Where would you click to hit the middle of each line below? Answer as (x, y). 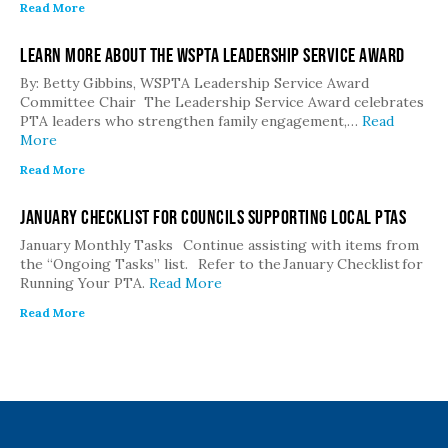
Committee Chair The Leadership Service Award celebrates (222, 102)
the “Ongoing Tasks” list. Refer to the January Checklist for (221, 264)
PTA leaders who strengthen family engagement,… (191, 121)
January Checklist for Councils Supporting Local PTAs (213, 217)
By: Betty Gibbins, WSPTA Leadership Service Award (194, 83)
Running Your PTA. (84, 283)
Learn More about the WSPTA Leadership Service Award (212, 55)
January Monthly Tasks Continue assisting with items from (219, 245)
